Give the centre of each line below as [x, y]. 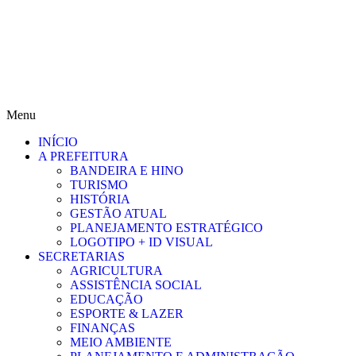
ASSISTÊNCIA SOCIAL [136, 285]
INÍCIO [58, 142]
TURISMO [99, 185]
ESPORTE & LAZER [127, 313]
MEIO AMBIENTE [121, 342]
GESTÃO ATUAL [118, 213]
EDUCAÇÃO [106, 299]
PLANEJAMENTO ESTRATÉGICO [166, 228]
